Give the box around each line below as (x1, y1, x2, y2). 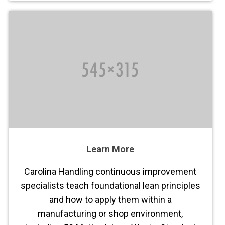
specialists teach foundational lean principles (20, 180, 200, 191)
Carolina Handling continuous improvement (24, 166, 197, 177)
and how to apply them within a (49, 194, 172, 205)
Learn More (86, 144, 135, 155)
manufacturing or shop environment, (38, 208, 183, 219)
